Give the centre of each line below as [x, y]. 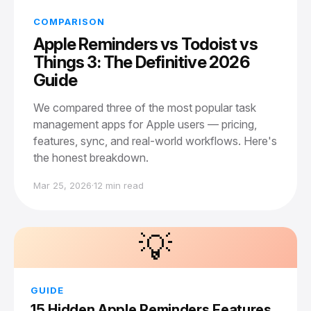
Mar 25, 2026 [62, 185]
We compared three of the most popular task [145, 108]
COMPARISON [69, 22]
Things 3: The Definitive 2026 [141, 62]
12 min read [119, 185]
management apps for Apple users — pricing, [145, 124]
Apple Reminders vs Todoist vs [145, 44]
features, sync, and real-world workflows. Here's [155, 141]
